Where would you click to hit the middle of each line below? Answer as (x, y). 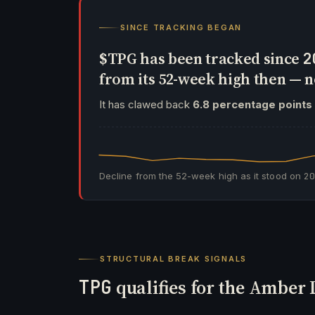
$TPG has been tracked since (201, 58)
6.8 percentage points (252, 104)
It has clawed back (146, 104)
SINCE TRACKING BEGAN (181, 27)
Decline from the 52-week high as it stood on (201, 176)
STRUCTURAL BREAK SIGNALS (174, 259)
